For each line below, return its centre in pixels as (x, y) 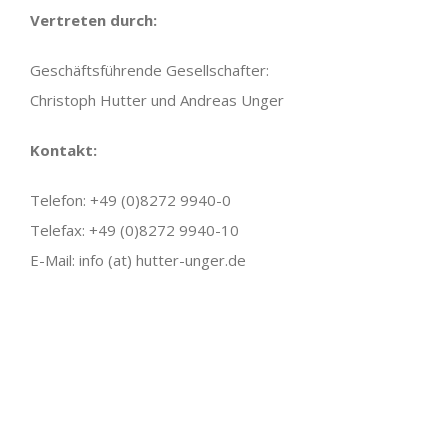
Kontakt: (63, 149)
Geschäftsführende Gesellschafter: (149, 69)
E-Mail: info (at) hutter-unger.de (138, 259)
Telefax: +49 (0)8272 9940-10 (134, 229)
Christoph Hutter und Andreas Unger (157, 99)
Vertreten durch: (93, 19)
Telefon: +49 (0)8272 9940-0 (130, 199)
